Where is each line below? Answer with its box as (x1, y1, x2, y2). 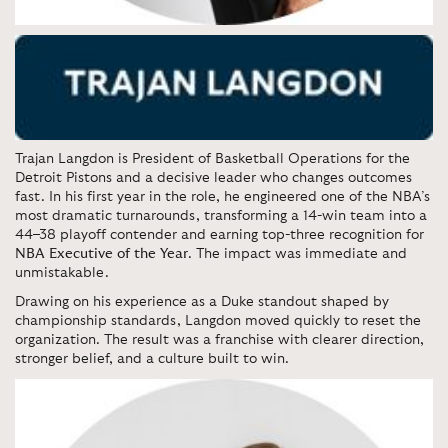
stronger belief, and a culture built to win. (15, 351, 289, 366)
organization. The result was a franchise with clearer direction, (15, 332, 424, 347)
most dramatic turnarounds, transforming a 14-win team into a (15, 208, 427, 223)
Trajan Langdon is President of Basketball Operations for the (15, 151, 410, 166)
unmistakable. (15, 265, 109, 280)
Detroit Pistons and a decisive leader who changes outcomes (15, 170, 412, 185)
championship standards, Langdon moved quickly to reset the (15, 313, 421, 328)
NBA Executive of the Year (15, 246, 188, 261)
